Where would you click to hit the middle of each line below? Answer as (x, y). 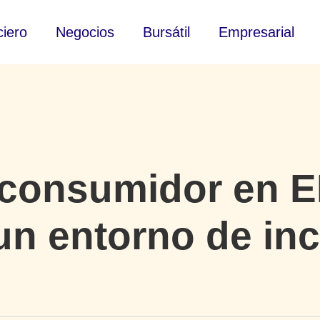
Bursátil (166, 32)
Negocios (85, 32)
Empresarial (256, 32)
